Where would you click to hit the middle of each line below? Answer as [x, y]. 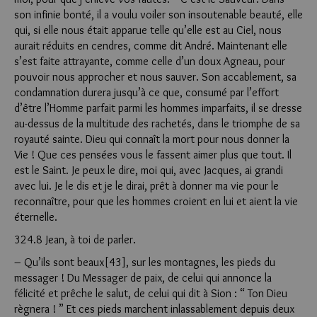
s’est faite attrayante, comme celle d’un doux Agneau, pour [150, 61]
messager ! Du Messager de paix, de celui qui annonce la [143, 278]
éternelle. [36, 217]
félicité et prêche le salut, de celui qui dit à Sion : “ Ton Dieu [151, 293]
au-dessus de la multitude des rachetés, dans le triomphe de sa [157, 123]
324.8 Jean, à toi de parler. [75, 240]
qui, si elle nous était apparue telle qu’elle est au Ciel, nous [148, 30]
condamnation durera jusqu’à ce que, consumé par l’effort [146, 92]
